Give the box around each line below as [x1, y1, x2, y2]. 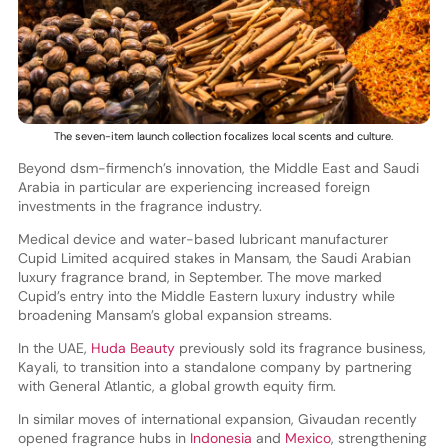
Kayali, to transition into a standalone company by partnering [17, 358, 412, 377]
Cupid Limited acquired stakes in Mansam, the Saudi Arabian [17, 249, 411, 268]
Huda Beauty [86, 339, 175, 358]
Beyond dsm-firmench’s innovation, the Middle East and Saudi [17, 159, 419, 178]
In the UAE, [17, 339, 87, 358]
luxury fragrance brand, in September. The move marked [17, 268, 382, 287]
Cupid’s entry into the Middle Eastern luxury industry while [17, 287, 395, 306]
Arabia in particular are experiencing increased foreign [17, 178, 370, 197]
